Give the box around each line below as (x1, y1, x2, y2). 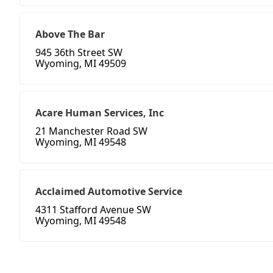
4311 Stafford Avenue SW (35, 203, 151, 217)
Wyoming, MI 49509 (35, 57, 126, 71)
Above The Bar (35, 27, 105, 41)
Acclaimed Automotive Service (35, 185, 182, 199)
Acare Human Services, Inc (35, 106, 164, 120)
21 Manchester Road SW (35, 124, 147, 138)
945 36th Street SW (35, 46, 122, 60)
